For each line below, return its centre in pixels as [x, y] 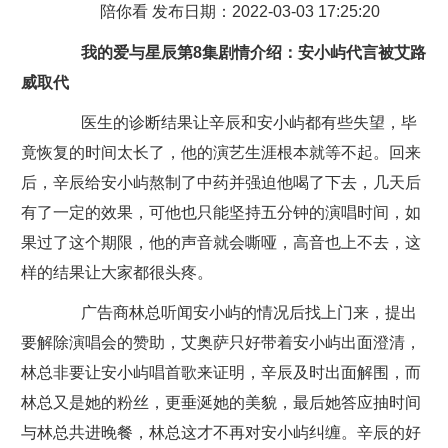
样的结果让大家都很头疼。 [116, 272]
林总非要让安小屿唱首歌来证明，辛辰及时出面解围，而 [220, 372]
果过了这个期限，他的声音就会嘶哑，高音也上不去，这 [220, 242]
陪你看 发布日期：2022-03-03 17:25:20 [240, 11]
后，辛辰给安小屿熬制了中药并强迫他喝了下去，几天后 [220, 182]
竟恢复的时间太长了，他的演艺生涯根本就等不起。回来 [220, 152]
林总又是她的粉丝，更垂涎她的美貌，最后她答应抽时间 [220, 402]
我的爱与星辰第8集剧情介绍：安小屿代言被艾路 [239, 52]
